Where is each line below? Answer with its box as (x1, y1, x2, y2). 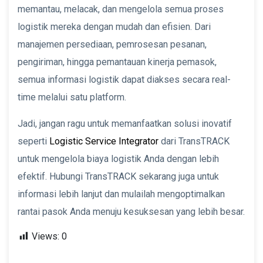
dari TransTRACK (159, 135, 230, 147)
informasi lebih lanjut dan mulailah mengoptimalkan (18, 188, 225, 200)
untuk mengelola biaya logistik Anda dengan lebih (18, 153, 219, 164)
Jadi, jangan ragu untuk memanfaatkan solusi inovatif (18, 117, 232, 129)
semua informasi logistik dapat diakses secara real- (18, 73, 231, 85)
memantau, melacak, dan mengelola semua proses (18, 3, 224, 15)
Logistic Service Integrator (49, 135, 159, 147)
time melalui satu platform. (18, 91, 126, 103)
